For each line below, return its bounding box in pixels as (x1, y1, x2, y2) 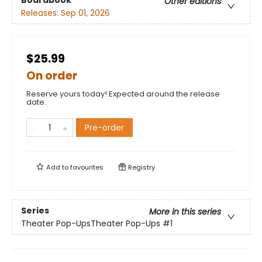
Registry (126, 163, 155, 173)
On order (26, 68, 77, 84)
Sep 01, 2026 (61, 6, 110, 19)
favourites (70, 163, 104, 173)
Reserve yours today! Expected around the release (26, 88, 220, 100)
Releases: (21, 6, 61, 19)
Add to (44, 163, 70, 173)
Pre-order (85, 122, 124, 134)
